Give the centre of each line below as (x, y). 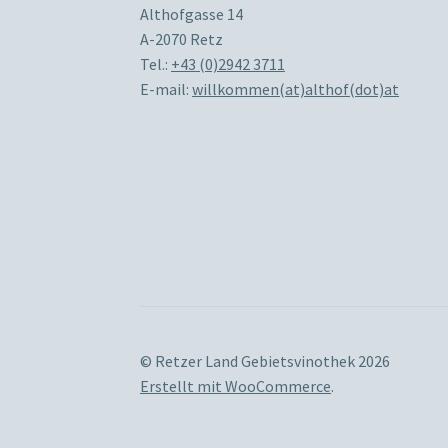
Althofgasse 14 (192, 13)
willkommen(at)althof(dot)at (296, 88)
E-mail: (166, 88)
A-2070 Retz (182, 38)
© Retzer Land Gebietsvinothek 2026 (265, 360)
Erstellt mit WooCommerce (236, 385)
